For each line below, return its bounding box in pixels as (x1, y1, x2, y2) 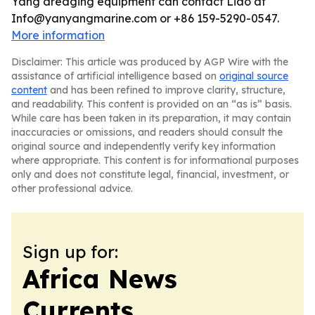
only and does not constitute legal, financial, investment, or (11, 168, 289, 181)
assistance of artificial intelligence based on (11, 70, 219, 82)
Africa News (22, 263, 177, 295)
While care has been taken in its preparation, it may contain (11, 112, 291, 124)
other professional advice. (11, 182, 133, 195)
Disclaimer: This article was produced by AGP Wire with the (11, 56, 288, 68)
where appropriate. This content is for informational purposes (11, 154, 299, 167)
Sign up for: (22, 241, 118, 262)
